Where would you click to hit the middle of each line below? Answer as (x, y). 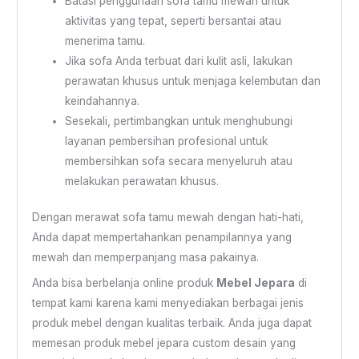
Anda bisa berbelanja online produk (124, 283)
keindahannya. (102, 101)
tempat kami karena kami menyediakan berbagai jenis (167, 303)
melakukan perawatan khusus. (141, 181)
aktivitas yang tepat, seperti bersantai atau (173, 20)
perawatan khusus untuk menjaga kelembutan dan (192, 81)
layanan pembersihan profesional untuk (166, 141)
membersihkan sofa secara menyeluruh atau (178, 161)
